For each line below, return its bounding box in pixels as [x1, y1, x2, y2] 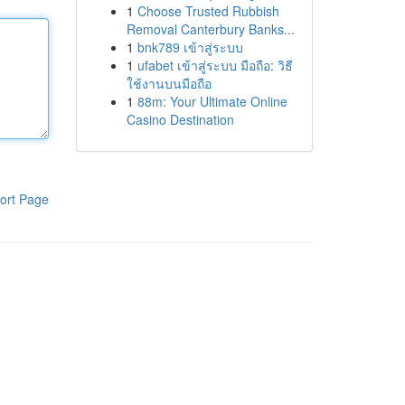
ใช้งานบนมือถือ [126, 74, 212, 92]
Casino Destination [126, 110, 234, 128]
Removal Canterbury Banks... [126, 20, 295, 38]
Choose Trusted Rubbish [137, 2, 279, 20]
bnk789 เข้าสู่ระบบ [137, 38, 243, 56]
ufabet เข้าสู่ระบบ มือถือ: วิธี [137, 56, 293, 74]
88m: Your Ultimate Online [137, 92, 287, 110]
